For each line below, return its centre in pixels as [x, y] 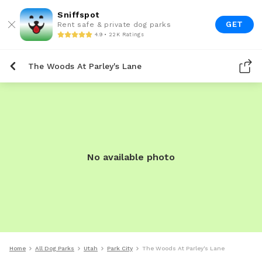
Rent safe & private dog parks [114, 25]
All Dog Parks [55, 248]
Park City [120, 248]
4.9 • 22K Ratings [119, 34]
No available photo [131, 157]
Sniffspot [78, 15]
